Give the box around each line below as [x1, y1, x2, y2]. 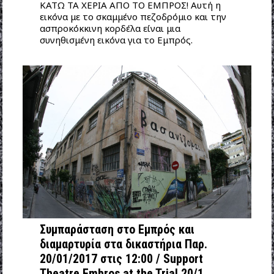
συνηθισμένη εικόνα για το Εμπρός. [39, 34, 193, 46]
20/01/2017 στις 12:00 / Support [39, 251, 203, 267]
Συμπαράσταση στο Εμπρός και [39, 222, 194, 237]
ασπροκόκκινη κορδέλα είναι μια [39, 22, 180, 35]
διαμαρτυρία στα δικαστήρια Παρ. [39, 237, 207, 252]
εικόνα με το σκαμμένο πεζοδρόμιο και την [39, 10, 226, 23]
